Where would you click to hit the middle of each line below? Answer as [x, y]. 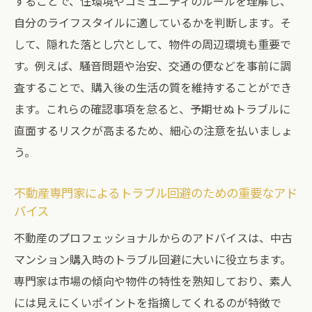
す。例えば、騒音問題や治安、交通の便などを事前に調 [153, 65]
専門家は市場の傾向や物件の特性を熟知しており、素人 [153, 281]
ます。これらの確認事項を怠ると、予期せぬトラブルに [152, 109]
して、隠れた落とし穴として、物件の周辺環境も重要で [153, 44]
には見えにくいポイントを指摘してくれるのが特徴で [148, 302]
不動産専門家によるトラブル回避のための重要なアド [156, 193]
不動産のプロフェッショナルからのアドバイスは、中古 [153, 237]
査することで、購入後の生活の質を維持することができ [153, 87]
